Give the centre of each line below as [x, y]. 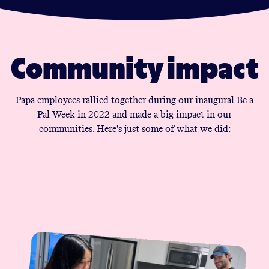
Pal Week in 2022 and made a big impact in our [134, 115]
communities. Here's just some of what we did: [134, 129]
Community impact [134, 69]
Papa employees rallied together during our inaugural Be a [134, 100]
